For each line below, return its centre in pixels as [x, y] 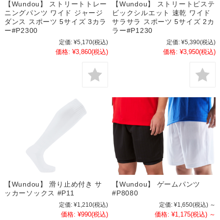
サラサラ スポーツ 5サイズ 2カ [163, 21]
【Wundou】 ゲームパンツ [156, 184]
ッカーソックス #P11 [39, 193]
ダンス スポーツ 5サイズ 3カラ [55, 21]
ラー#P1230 [133, 30]
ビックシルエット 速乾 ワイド [162, 13]
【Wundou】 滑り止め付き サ [53, 184]
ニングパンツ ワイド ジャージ [54, 13]
